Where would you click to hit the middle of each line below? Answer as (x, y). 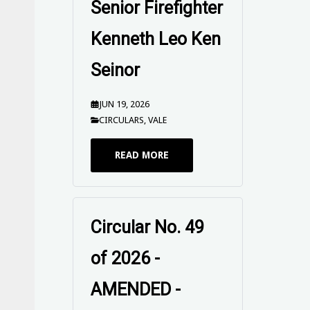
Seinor (116, 70)
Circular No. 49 (148, 227)
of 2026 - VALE (148, 258)
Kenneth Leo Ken (156, 39)
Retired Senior (145, 290)
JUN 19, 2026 (124, 104)
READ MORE (142, 155)
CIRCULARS (121, 120)
